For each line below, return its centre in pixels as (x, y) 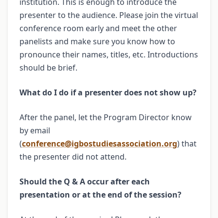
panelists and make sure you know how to (97, 41)
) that (187, 143)
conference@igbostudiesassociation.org (100, 143)
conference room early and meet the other (98, 28)
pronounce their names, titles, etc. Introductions (109, 54)
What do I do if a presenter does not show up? (108, 92)
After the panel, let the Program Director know (106, 117)
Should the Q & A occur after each (85, 181)
